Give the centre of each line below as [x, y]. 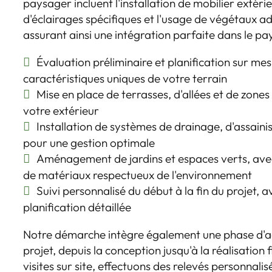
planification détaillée [77, 207]
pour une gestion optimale [89, 142]
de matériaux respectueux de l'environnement [138, 175]
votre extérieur [61, 110]
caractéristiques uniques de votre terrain [125, 78]
